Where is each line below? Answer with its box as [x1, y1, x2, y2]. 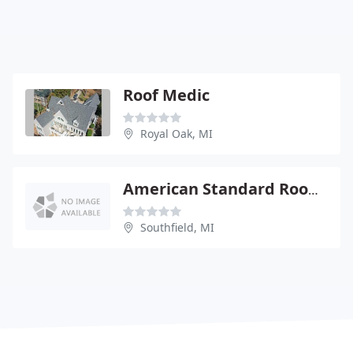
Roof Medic [123, 84, 210, 106]
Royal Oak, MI [140, 125, 213, 141]
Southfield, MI [140, 219, 214, 235]
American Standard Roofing [308, 180, 318, 199]
